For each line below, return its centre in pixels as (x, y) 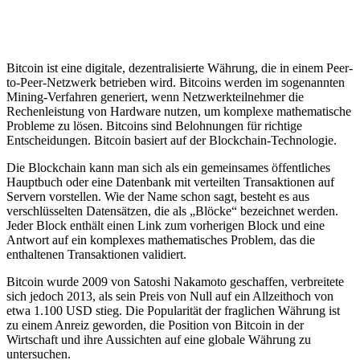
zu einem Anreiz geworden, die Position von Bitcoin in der (155, 325)
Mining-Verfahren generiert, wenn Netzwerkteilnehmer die (155, 96)
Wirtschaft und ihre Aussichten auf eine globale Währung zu (159, 339)
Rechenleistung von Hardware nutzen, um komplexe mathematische (179, 111)
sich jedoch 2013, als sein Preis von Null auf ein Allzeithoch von (170, 296)
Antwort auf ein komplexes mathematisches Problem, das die (161, 239)
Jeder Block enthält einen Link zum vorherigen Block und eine (166, 225)
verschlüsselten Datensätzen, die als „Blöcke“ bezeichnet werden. (172, 211)
